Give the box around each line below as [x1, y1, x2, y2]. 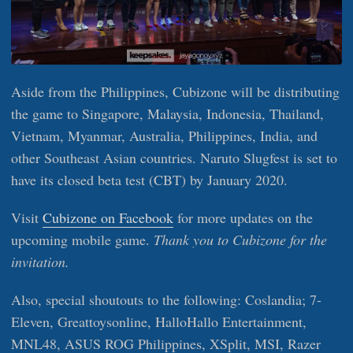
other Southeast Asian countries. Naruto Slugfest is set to [11, 147, 337, 167]
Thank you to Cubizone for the [154, 229, 327, 249]
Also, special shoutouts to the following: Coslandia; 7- [11, 289, 321, 309]
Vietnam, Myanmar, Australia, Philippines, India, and [11, 125, 318, 145]
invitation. [11, 251, 69, 271]
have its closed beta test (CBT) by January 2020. [11, 169, 288, 189]
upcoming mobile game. [11, 229, 154, 249]
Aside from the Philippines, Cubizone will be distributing [11, 81, 340, 101]
